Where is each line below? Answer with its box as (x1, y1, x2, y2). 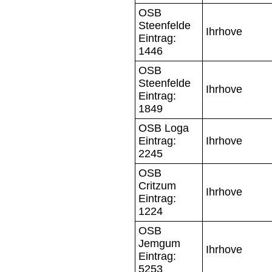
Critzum (138, 179, 176, 192)
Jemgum (138, 237, 180, 250)
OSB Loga (138, 121, 189, 134)
